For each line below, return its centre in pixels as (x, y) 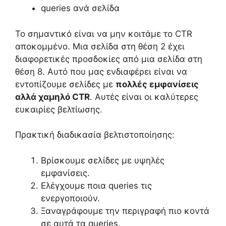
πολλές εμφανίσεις (157, 84)
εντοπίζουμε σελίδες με (65, 84)
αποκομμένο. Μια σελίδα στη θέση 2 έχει (100, 46)
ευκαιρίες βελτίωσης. (59, 109)
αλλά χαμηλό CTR (52, 97)
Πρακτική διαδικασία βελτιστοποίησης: (95, 135)
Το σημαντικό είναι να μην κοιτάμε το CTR (104, 34)
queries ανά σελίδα (80, 8)
